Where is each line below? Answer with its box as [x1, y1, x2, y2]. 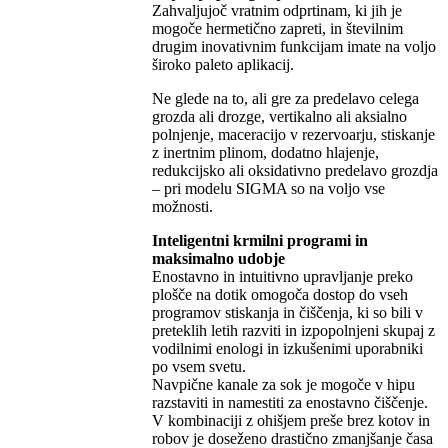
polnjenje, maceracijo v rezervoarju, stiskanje [151, 125, 435, 143]
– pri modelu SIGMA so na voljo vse [151, 179, 385, 197]
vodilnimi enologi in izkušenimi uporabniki [151, 339, 423, 357]
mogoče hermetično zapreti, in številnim [151, 19, 403, 37]
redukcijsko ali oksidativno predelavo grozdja [151, 161, 438, 179]
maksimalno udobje [151, 249, 285, 267]
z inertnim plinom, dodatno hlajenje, [151, 143, 379, 161]
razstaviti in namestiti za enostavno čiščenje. [151, 393, 428, 411]
